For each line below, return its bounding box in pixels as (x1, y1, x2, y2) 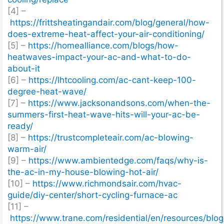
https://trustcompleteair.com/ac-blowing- (28, 132, 193, 142)
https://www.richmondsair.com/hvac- (32, 178, 181, 188)
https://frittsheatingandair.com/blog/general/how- (10, 17, 209, 27)
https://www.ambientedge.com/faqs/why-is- (28, 155, 208, 165)
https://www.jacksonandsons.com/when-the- (28, 97, 210, 108)
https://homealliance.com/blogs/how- (28, 40, 178, 50)
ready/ (7, 120, 33, 131)
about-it (7, 63, 40, 73)
